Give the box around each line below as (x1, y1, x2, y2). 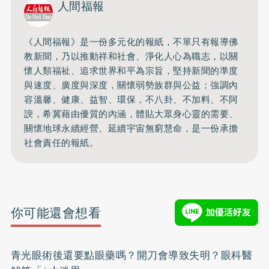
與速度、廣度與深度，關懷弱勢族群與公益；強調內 (24, 77, 238, 92)
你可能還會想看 (10, 202, 101, 223)
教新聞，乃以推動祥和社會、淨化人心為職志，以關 (24, 49, 238, 64)
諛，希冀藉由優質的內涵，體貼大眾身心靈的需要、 (24, 106, 238, 121)
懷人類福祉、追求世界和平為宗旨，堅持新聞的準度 (24, 63, 238, 78)
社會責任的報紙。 (24, 135, 99, 150)
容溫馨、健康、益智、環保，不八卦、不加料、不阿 (24, 92, 238, 107)
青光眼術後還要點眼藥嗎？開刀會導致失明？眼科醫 (10, 247, 253, 263)
